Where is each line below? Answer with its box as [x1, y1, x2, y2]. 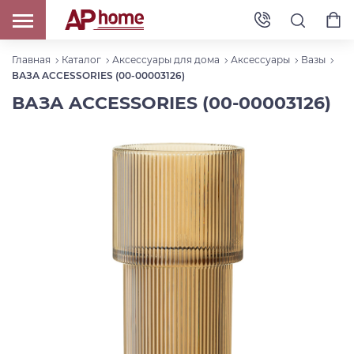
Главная [12, 54, 51, 66]
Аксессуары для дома [112, 54, 220, 66]
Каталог [62, 54, 101, 66]
